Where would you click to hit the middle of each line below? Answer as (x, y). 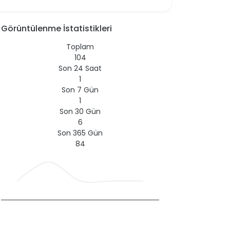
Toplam (80, 46)
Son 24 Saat (80, 68)
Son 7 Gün (80, 90)
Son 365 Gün (80, 133)
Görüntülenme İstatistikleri (56, 28)
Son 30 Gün (80, 111)
